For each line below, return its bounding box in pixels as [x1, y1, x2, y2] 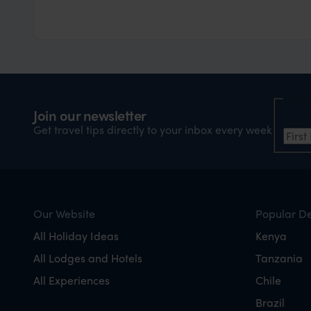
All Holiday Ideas [33, 227, 119, 244]
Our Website [33, 205, 95, 221]
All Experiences [33, 271, 110, 288]
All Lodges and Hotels [33, 249, 142, 266]
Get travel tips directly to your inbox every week [33, 121, 272, 137]
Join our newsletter [33, 104, 146, 125]
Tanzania [255, 249, 303, 266]
